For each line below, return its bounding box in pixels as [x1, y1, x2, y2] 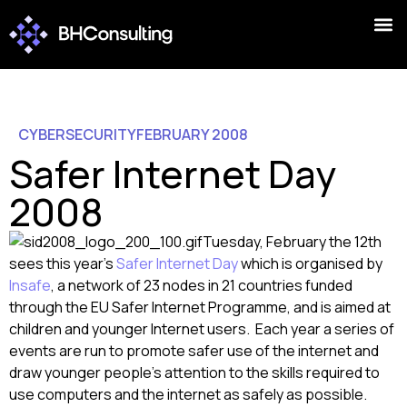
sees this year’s [9, 253, 116, 273]
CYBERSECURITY [18, 124, 136, 144]
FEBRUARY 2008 [136, 124, 248, 144]
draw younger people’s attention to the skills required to [9, 362, 380, 382]
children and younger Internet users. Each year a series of [9, 319, 394, 339]
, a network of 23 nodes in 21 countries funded [51, 275, 352, 295]
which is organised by [238, 253, 382, 273]
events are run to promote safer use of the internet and [9, 341, 379, 361]
